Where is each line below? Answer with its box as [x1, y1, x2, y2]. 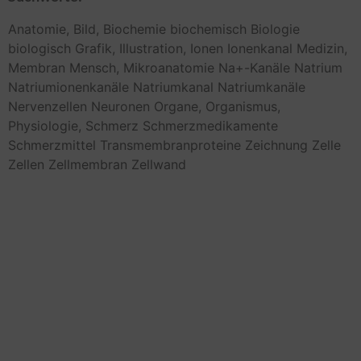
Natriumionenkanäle [8, 78, 129, 95]
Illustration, [119, 39, 186, 56]
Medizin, [297, 39, 347, 56]
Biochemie [103, 20, 166, 37]
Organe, [154, 98, 201, 114]
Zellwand [131, 156, 186, 172]
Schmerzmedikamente [143, 117, 278, 134]
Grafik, [75, 39, 115, 56]
